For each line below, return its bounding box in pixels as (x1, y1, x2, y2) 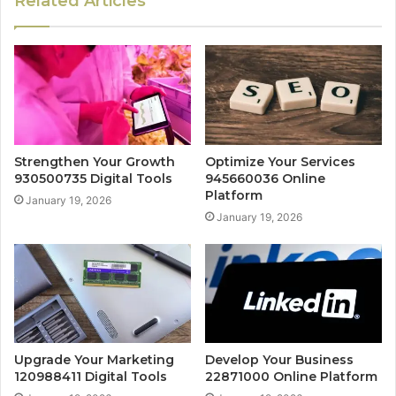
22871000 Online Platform (205, 369, 377, 385)
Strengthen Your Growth (14, 153, 175, 170)
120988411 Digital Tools (14, 369, 167, 385)
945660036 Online (205, 170, 325, 187)
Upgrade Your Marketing (14, 352, 174, 369)
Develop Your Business (205, 352, 354, 369)
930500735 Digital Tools (14, 170, 172, 187)
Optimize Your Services (205, 153, 355, 170)
